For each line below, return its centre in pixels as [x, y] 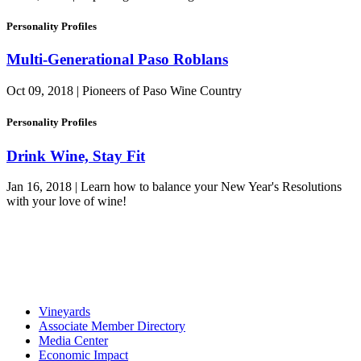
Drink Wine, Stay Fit [76, 156]
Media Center [73, 341]
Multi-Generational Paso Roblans [117, 60]
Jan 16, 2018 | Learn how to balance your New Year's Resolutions [174, 187]
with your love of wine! [66, 201]
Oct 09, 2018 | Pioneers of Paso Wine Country [124, 91]
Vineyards [64, 312]
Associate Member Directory [112, 326]
